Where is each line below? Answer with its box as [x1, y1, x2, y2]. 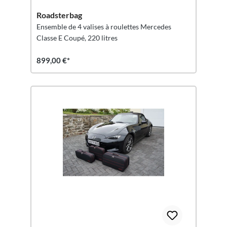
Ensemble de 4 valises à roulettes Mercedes [36, 22, 171, 31]
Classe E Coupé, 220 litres [36, 33, 118, 42]
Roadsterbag [36, 10, 82, 20]
